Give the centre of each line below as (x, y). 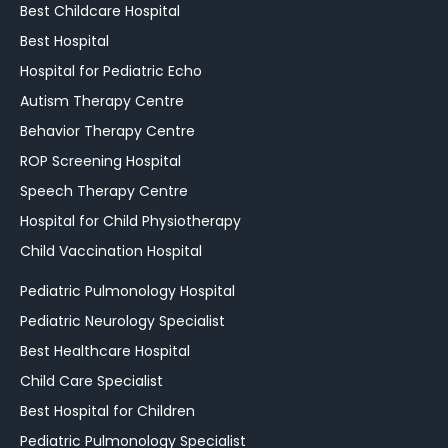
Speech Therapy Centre (104, 190)
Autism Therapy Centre (102, 100)
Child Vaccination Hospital (111, 250)
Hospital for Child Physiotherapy (130, 220)
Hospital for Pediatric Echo (111, 70)
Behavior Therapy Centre (107, 130)
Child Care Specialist (91, 380)
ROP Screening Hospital (100, 160)
